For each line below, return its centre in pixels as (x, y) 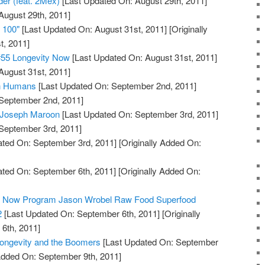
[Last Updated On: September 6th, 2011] (81, 214)
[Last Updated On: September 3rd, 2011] (139, 114)
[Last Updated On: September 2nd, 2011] (117, 86)
